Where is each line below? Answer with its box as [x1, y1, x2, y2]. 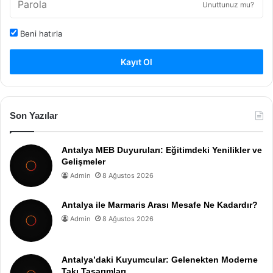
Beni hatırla [18, 28, 62, 38]
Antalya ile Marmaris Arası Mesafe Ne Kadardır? [62, 199, 258, 210]
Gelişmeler [62, 156, 105, 166]
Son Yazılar [10, 110, 58, 121]
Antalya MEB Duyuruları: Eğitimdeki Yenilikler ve [62, 144, 262, 155]
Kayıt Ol [121, 56, 152, 67]
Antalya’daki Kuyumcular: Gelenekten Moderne [62, 254, 258, 264]
